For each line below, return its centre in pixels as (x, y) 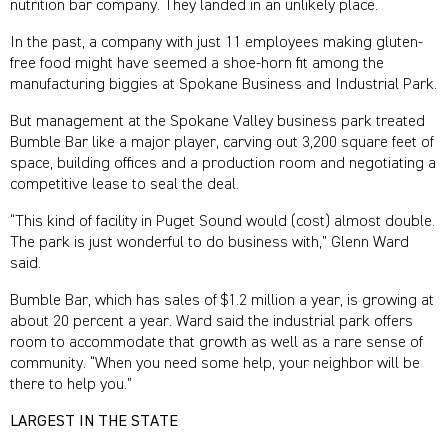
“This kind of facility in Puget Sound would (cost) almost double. (222, 222)
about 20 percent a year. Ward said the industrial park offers (211, 322)
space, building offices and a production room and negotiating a (223, 164)
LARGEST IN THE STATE (94, 422)
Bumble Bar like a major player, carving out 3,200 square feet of (222, 143)
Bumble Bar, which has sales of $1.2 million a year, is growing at (222, 301)
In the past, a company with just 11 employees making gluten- (216, 43)
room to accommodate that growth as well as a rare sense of (216, 343)
